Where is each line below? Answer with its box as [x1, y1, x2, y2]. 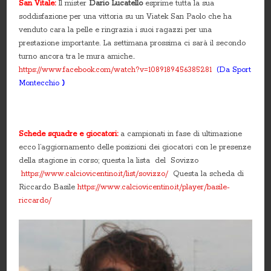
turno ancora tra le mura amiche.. [19, 52, 135, 62]
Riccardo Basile [19, 183, 78, 192]
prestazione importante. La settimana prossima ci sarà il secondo [19, 39, 246, 48]
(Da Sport [214, 65, 252, 75]
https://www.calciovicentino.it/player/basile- [77, 183, 230, 192]
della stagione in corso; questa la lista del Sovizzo [19, 156, 199, 166]
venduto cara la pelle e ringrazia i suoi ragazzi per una [19, 25, 212, 35]
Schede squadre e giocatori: [19, 129, 121, 139]
